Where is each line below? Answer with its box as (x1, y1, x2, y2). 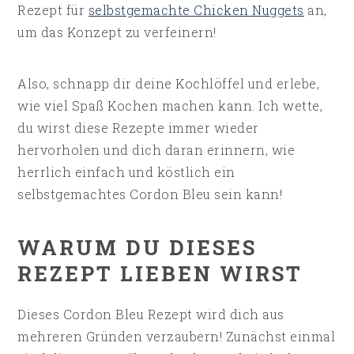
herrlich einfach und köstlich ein (17, 164, 235, 181)
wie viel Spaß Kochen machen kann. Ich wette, (17, 97, 323, 115)
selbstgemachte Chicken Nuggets (88, 2, 304, 19)
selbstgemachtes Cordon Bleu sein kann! (17, 186, 283, 203)
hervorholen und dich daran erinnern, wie (17, 141, 296, 159)
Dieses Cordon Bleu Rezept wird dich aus (17, 306, 284, 323)
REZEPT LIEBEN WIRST (17, 260, 303, 288)
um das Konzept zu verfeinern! (17, 24, 217, 41)
